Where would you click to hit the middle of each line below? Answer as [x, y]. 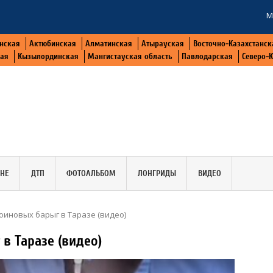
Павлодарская [207, 56]
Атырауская [162, 44]
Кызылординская [48, 56]
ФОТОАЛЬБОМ [91, 173]
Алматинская [108, 44]
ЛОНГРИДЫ [157, 173]
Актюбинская [52, 44]
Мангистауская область [130, 56]
